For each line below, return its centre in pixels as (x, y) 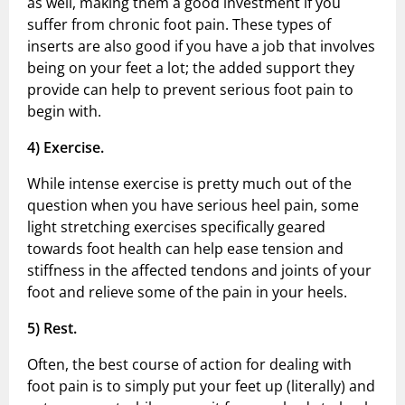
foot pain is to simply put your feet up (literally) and (201, 386)
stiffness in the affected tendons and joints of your (199, 271)
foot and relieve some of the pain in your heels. (187, 292)
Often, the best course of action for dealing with (189, 365)
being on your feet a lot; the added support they (191, 68)
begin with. (64, 112)
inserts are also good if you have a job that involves (201, 47)
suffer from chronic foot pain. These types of (179, 25)
